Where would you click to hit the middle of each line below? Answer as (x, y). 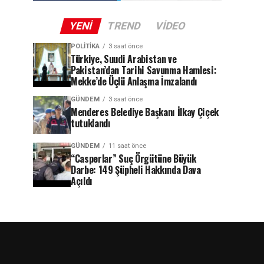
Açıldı (82, 181)
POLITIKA (85, 46)
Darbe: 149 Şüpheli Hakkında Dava (136, 170)
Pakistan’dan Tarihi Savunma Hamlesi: (144, 70)
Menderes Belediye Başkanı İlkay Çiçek (145, 112)
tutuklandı (91, 123)
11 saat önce (127, 146)
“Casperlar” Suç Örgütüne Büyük (133, 159)
